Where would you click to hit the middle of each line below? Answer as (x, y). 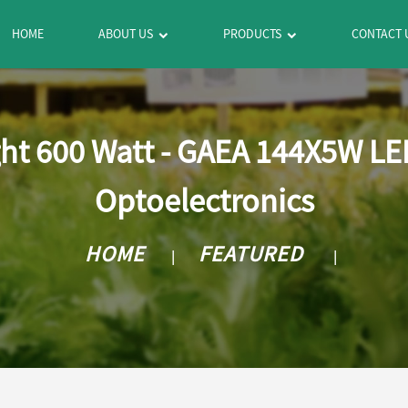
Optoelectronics (204, 201)
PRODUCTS (253, 34)
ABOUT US (126, 34)
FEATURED (251, 253)
